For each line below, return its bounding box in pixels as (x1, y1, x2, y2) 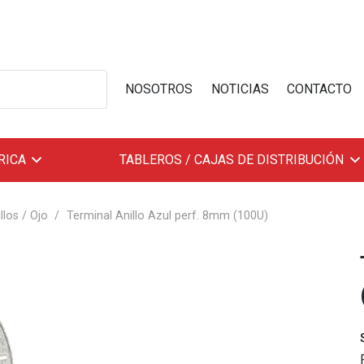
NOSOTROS (125, 81, 193, 97)
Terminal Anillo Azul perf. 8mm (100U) (67, 209, 268, 223)
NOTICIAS (210, 81, 269, 97)
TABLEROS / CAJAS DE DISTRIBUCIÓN (119, 152, 344, 167)
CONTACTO (287, 81, 353, 97)
